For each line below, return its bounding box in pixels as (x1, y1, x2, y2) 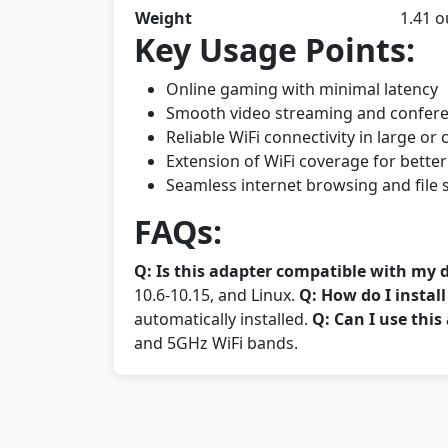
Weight (135, 7, 192, 29)
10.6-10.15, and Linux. (134, 284, 299, 306)
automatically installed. (134, 308, 312, 330)
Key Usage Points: (134, 28, 415, 71)
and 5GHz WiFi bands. (134, 332, 298, 354)
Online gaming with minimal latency (166, 78, 438, 100)
